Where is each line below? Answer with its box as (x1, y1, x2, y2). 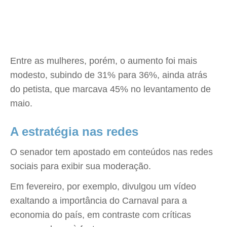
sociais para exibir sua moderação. (10, 161, 151, 171)
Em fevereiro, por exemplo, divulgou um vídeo (10, 181, 196, 192)
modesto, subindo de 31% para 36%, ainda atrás (10, 70, 207, 80)
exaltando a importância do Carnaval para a (10, 196, 187, 206)
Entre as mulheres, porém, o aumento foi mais (10, 56, 197, 66)
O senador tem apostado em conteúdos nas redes (10, 147, 213, 157)
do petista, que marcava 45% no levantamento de (10, 84, 211, 94)
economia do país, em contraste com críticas (10, 210, 191, 220)
